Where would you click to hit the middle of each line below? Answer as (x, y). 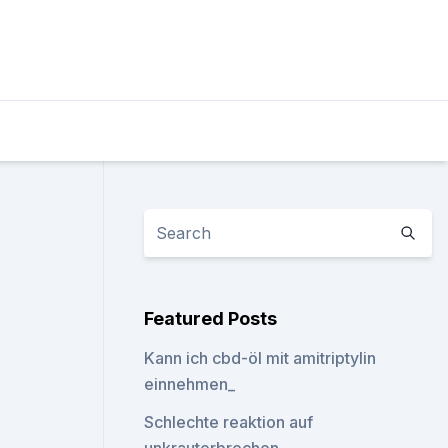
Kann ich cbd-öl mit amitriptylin (260, 358)
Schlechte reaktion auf (229, 422)
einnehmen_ (190, 384)
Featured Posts (211, 318)
